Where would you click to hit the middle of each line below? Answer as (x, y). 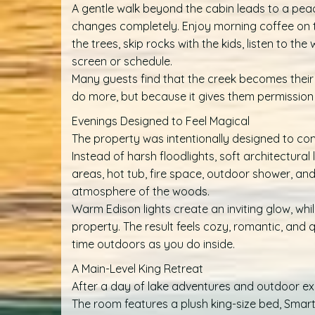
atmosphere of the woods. (141, 192)
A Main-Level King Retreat (137, 269)
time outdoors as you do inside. (153, 244)
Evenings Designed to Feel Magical (161, 121)
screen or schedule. (122, 62)
